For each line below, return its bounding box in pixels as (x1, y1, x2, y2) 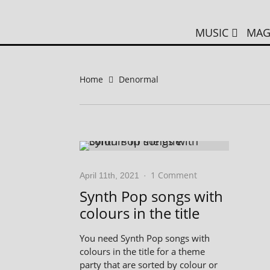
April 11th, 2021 (80, 170, 139, 180)
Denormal (119, 74, 159, 85)
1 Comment (151, 169, 197, 181)
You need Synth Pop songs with (80, 232, 210, 244)
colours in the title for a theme (80, 245, 205, 257)
